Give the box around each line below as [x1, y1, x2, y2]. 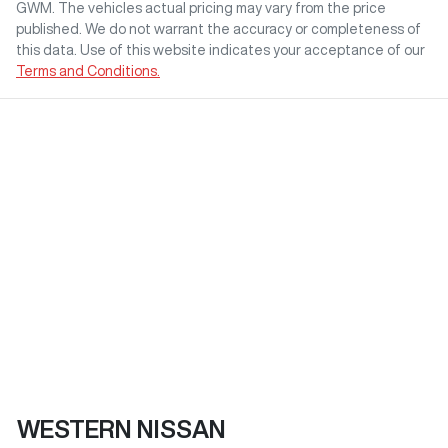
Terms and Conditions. [16, 63, 160, 78]
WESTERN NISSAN [17, 416, 226, 441]
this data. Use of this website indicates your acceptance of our [16, 42, 425, 57]
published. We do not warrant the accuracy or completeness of [16, 21, 421, 36]
